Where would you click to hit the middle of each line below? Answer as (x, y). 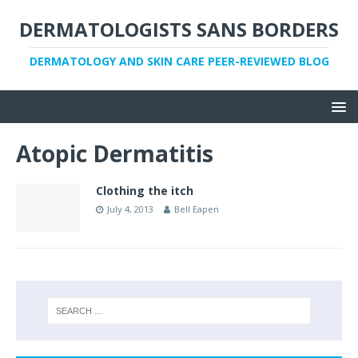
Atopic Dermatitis (115, 153)
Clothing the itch (145, 191)
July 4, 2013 (130, 209)
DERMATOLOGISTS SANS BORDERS (179, 29)
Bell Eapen (197, 209)
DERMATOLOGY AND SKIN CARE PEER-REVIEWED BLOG (179, 61)
